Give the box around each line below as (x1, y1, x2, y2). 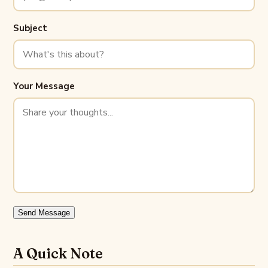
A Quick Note (13, 244, 103, 262)
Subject (13, 22, 47, 35)
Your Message (13, 80, 75, 93)
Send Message (18, 208, 70, 218)
